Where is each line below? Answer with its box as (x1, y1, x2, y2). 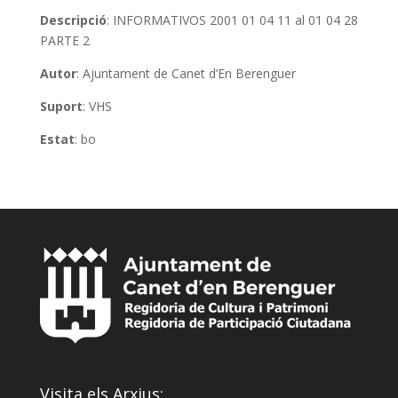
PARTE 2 (39, 31, 90, 49)
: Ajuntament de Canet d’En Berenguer (76, 64, 296, 82)
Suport (39, 97, 83, 115)
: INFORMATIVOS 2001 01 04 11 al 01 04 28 (106, 11, 358, 28)
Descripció (39, 11, 107, 28)
